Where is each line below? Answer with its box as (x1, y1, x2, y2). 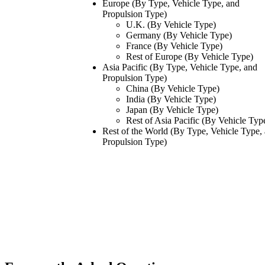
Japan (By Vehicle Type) (126, 105, 218, 115)
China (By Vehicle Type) (126, 83, 219, 94)
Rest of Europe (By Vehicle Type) (126, 51, 253, 62)
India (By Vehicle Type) (126, 94, 216, 105)
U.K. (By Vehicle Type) (126, 20, 216, 30)
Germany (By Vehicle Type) (126, 30, 232, 41)
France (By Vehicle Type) (126, 41, 222, 51)
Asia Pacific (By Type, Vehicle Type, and (102, 62, 257, 73)
